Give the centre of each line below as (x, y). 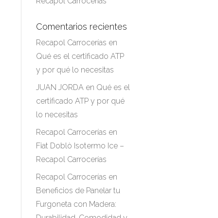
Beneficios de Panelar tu (78, 191)
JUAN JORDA (60, 87)
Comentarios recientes (81, 27)
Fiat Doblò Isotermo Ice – (80, 146)
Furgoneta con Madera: (76, 204)
